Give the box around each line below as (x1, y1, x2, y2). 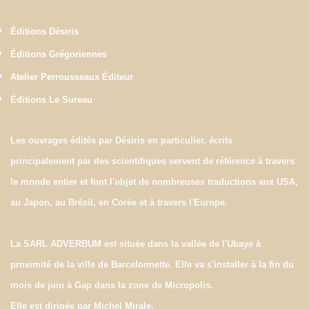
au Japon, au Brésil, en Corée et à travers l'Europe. (10, 197, 228, 208)
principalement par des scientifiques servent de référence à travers (10, 156, 295, 167)
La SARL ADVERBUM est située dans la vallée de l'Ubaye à (10, 239, 261, 250)
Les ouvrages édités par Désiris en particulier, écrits (10, 135, 232, 146)
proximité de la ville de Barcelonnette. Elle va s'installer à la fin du (10, 259, 294, 270)
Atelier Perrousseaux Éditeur (10, 72, 133, 83)
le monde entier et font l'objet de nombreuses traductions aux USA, (10, 177, 298, 188)
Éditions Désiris (10, 26, 79, 37)
